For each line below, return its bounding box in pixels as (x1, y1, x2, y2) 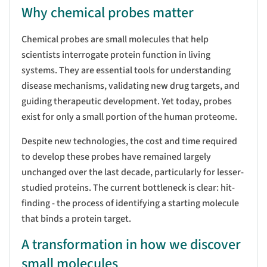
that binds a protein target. (21, 212, 131, 225)
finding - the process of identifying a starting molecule (21, 196, 239, 210)
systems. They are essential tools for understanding (21, 63, 231, 77)
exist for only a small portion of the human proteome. (21, 110, 237, 123)
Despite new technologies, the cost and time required (21, 134, 237, 148)
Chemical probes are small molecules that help (21, 32, 209, 46)
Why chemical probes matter (21, 2, 194, 23)
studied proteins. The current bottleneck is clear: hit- (21, 181, 235, 194)
